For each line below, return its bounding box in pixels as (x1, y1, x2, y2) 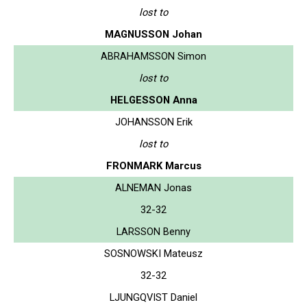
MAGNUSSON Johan (105, 27, 202, 40)
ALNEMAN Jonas (115, 181, 192, 194)
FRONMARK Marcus (106, 159, 201, 172)
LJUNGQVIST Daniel (110, 291, 197, 304)
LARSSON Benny (116, 225, 191, 238)
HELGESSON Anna (110, 93, 197, 106)
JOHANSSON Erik (114, 115, 193, 128)
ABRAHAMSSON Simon (101, 49, 206, 62)
